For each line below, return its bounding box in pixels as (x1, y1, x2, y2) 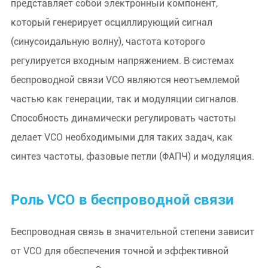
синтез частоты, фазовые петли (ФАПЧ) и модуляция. (10, 151, 254, 162)
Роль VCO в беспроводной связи (10, 191, 234, 208)
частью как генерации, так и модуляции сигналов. (10, 93, 239, 105)
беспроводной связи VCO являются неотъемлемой (10, 74, 240, 86)
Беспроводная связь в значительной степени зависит (10, 226, 254, 237)
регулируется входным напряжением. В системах (10, 55, 234, 66)
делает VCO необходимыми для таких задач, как (10, 132, 233, 143)
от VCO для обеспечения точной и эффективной (10, 245, 229, 257)
